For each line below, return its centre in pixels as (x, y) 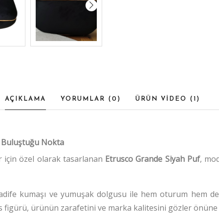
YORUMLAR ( (86, 99)
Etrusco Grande (134, 159)
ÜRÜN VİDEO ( (164, 99)
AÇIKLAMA (25, 99)
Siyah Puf (181, 159)
